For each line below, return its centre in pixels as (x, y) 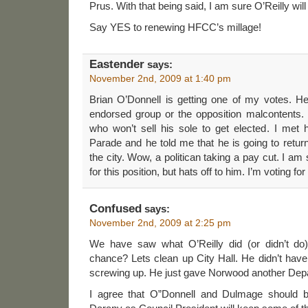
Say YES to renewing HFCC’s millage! (175, 27)
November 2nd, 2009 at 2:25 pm (160, 222)
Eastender (117, 64)
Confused (115, 208)
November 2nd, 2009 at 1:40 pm (160, 78)
